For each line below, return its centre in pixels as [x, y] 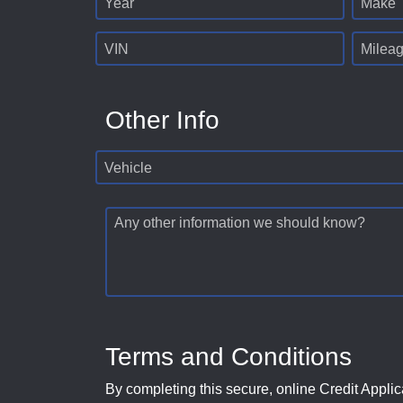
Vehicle [128, 168]
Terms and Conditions [228, 357]
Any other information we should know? [240, 223]
